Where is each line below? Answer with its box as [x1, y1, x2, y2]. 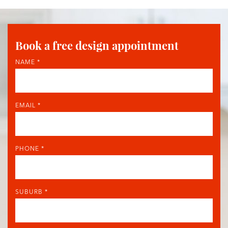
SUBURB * [15, 189, 48, 195]
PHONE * [15, 146, 44, 152]
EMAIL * [15, 102, 41, 109]
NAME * [15, 59, 40, 66]
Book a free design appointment [15, 37, 179, 53]
